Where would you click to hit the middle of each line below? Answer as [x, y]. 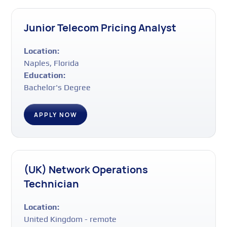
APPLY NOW [55, 115]
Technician [52, 183]
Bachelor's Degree [58, 87]
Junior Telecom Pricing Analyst [100, 27]
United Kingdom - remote [70, 219]
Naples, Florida [52, 63]
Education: [45, 75]
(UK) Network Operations [86, 169]
